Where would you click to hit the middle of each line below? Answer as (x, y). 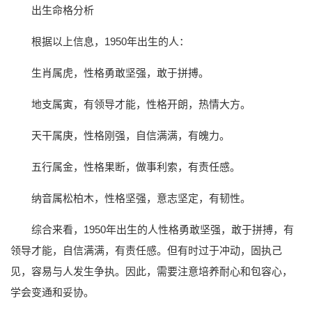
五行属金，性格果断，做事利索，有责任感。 (136, 167)
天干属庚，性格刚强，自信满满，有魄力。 (131, 136)
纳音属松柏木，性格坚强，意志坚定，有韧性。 (141, 198)
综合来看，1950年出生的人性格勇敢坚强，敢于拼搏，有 (163, 230)
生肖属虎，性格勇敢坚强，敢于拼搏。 (120, 73)
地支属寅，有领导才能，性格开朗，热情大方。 (141, 104)
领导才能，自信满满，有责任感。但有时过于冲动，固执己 (146, 251)
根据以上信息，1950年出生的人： (110, 42)
